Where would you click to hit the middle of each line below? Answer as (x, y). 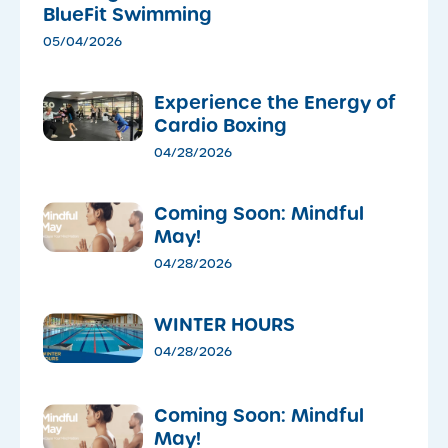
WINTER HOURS (224, 325)
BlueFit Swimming (127, 15)
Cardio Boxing (220, 126)
